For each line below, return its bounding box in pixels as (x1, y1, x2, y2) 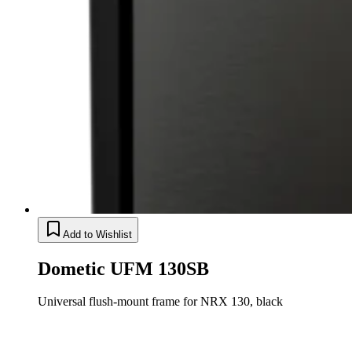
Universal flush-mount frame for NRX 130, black (38, 295, 283, 309)
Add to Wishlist (63, 228, 132, 240)
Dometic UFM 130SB (38, 258, 209, 279)
